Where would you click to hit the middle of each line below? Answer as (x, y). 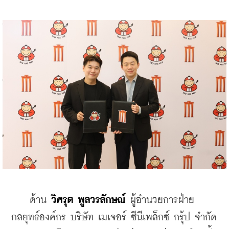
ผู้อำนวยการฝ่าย (160, 200)
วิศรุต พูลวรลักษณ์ (88, 200)
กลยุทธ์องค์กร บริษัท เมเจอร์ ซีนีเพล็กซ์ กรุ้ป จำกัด (114, 217)
